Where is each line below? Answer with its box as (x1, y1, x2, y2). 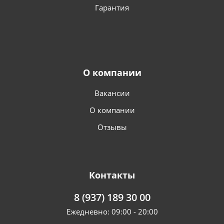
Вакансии (94, 88, 130, 98)
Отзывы (97, 122, 127, 132)
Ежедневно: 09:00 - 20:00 (66, 206, 158, 217)
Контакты (89, 169, 135, 181)
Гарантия (95, 2, 129, 13)
